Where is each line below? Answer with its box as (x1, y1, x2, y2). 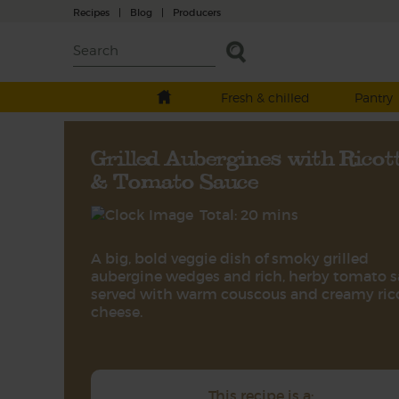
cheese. (91, 303, 142, 321)
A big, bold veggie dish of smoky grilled (91, 249, 369, 267)
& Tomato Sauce (91, 166, 257, 196)
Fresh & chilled (220, 90, 310, 105)
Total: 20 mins (199, 206, 298, 224)
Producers (173, 5, 221, 19)
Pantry (354, 90, 393, 105)
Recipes (73, 5, 110, 19)
